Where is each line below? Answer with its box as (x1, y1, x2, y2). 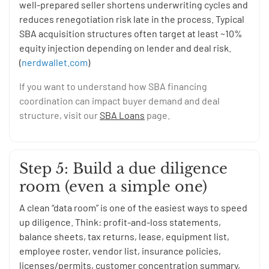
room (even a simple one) (19, 178, 207, 196)
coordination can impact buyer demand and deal (19, 95, 220, 107)
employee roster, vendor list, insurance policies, (19, 245, 221, 257)
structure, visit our (19, 109, 100, 121)
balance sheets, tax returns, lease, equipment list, (19, 231, 229, 243)
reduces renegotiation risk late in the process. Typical (19, 13, 244, 25)
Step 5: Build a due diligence (19, 160, 228, 178)
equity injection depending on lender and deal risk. (19, 42, 231, 54)
